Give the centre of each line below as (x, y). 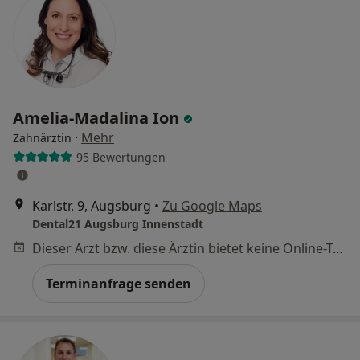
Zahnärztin (42, 138)
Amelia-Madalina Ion (98, 118)
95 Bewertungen (121, 157)
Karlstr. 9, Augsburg (92, 206)
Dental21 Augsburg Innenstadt (118, 224)
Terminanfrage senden (119, 284)
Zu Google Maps (212, 206)
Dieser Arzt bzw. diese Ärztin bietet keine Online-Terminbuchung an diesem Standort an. (338, 248)
